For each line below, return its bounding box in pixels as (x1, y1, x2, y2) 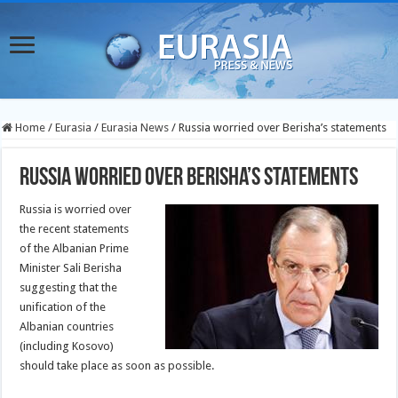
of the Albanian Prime (20, 242, 130, 255)
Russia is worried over (20, 203, 132, 216)
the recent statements (20, 222, 130, 235)
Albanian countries (20, 320, 115, 333)
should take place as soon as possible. (20, 359, 215, 372)
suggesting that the (20, 281, 118, 294)
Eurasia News (101, 121, 170, 134)
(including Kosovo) (20, 339, 115, 353)
